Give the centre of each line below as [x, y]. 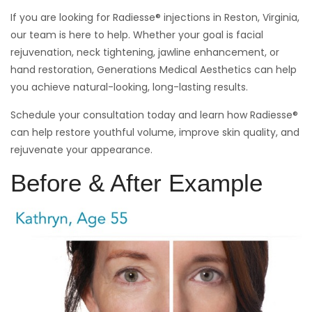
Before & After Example [136, 182]
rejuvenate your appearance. [81, 149]
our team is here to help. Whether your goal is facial [137, 34]
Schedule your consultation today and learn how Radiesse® [154, 115]
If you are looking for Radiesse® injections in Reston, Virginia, [155, 17]
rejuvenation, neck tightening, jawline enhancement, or [145, 52]
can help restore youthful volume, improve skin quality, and [155, 132]
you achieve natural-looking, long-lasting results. [129, 87]
